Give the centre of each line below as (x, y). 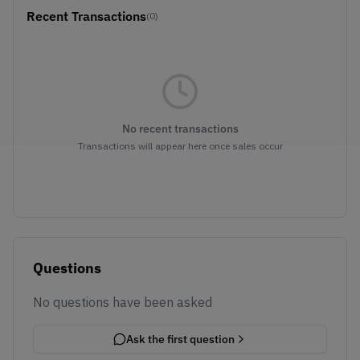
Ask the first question (180, 339)
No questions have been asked (123, 302)
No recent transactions (180, 129)
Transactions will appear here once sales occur (180, 146)
